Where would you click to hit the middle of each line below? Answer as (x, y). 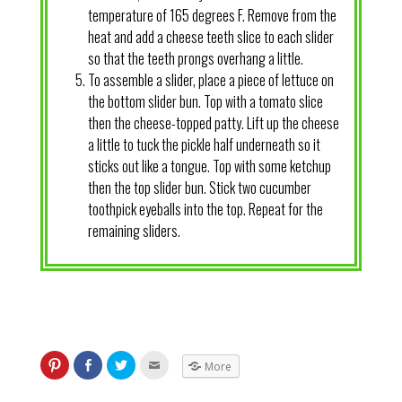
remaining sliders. (134, 230)
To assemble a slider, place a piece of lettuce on (210, 79)
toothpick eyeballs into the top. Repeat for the (205, 209)
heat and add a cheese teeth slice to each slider (210, 36)
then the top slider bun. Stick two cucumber (199, 187)
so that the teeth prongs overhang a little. (195, 58)
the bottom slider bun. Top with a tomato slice (205, 101)
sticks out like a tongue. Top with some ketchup (209, 166)
